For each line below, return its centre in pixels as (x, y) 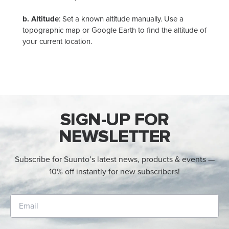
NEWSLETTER (114, 136)
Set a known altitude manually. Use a (123, 19)
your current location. (57, 42)
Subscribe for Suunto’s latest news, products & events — (114, 159)
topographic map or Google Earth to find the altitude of (114, 30)
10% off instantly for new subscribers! (114, 172)
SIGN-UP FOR (114, 120)
